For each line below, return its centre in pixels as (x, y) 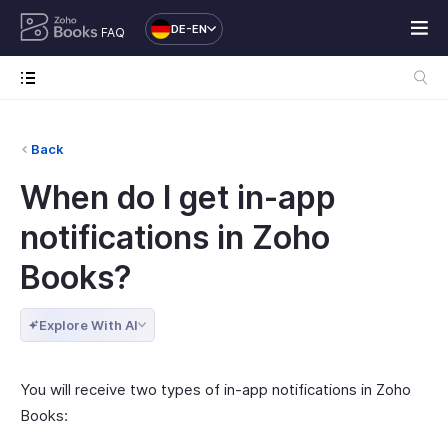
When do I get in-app (178, 197)
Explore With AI (88, 325)
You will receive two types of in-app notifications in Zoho (215, 389)
